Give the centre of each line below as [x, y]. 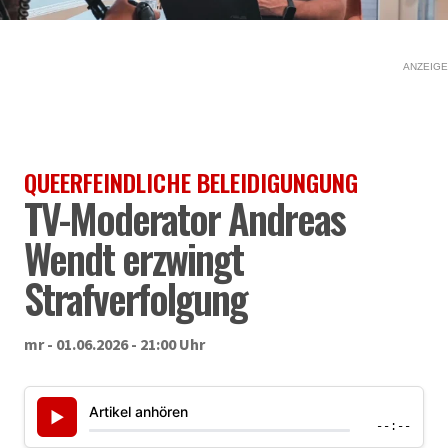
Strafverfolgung [135, 298]
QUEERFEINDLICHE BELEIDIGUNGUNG [191, 182]
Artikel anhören [138, 411]
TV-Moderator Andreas [184, 218]
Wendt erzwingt [133, 258]
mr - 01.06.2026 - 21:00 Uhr [114, 344]
